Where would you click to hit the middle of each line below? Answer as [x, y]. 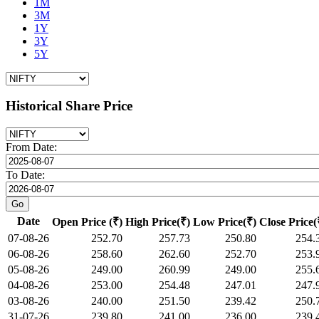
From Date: [31, 147]
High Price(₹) [158, 222]
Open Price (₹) [87, 222]
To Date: [32, 175]
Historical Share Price [69, 106]
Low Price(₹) [225, 222]
